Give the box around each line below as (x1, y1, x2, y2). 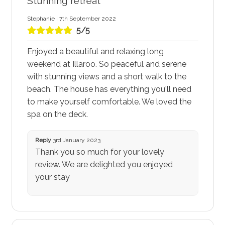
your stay (35, 172, 70, 182)
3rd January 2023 (51, 137, 100, 144)
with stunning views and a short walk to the (27, 71, 186, 81)
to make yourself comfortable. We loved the (27, 96, 191, 106)
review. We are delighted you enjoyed (35, 160, 173, 170)
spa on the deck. (27, 109, 88, 119)
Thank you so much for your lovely (35, 147, 164, 157)
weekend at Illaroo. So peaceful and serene (27, 59, 186, 69)
